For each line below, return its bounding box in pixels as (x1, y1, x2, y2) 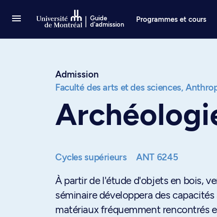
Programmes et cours (136, 15, 207, 24)
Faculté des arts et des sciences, (55, 82, 184, 93)
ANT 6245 (136, 152, 178, 163)
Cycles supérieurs (55, 152, 129, 163)
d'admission (90, 21, 124, 28)
